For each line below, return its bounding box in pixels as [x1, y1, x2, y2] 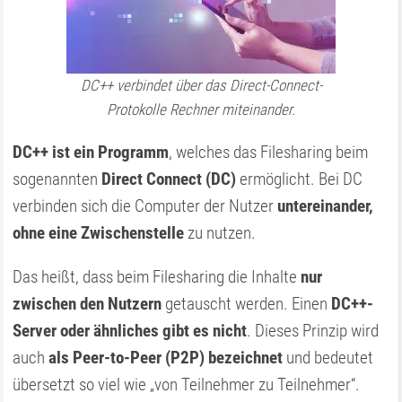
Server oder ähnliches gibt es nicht [13, 320, 248, 341]
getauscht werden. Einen [162, 293, 332, 314]
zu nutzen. [184, 223, 257, 243]
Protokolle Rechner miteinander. [107, 100, 295, 118]
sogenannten [13, 169, 102, 189]
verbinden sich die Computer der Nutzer [13, 196, 278, 216]
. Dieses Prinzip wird [247, 320, 380, 341]
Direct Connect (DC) [101, 169, 240, 189]
